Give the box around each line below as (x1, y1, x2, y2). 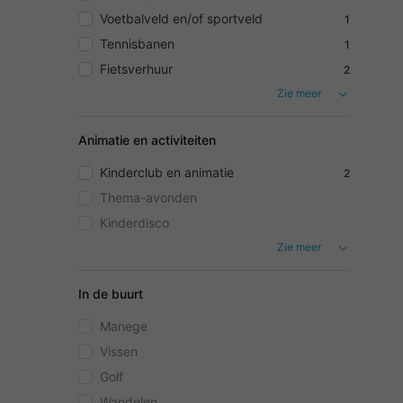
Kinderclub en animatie (100, 165, 234, 181)
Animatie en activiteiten (78, 132, 216, 148)
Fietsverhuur (100, 61, 173, 77)
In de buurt (78, 285, 143, 301)
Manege (100, 318, 148, 334)
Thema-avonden (100, 190, 197, 206)
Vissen (100, 343, 138, 359)
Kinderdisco (100, 215, 169, 231)
